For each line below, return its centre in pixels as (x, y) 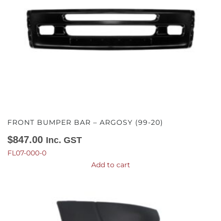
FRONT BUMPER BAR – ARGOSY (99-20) (85, 122)
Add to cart (110, 165)
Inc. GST (64, 140)
